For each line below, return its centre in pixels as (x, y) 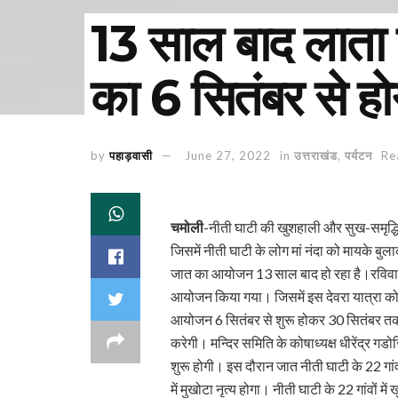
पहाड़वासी (131, 156)
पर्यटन (358, 156)
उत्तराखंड (316, 156)
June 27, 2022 (228, 156)
